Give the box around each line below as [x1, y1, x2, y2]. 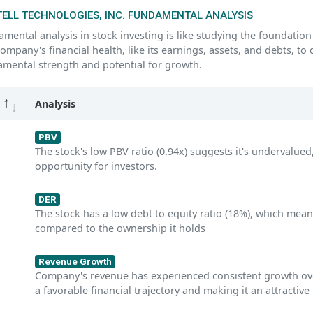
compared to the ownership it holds [34, 221, 205, 235]
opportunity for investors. [34, 159, 157, 173]
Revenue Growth [38, 256, 112, 267]
